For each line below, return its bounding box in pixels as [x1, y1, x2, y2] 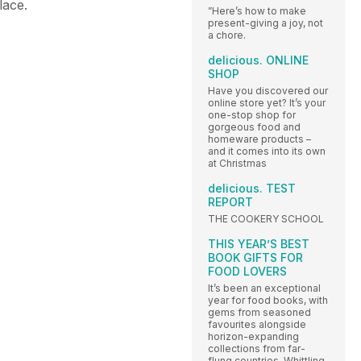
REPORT [208, 194, 253, 209]
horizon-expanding [208, 330, 299, 342]
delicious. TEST [208, 180, 296, 195]
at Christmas [208, 156, 267, 169]
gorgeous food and [208, 120, 301, 133]
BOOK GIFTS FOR [208, 250, 303, 264]
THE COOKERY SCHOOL [208, 212, 324, 225]
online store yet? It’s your [208, 96, 326, 109]
